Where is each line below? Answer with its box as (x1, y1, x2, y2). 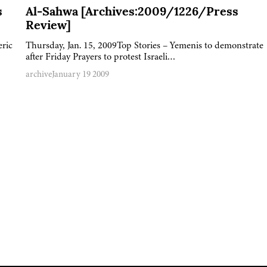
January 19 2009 (51, 68, 109, 80)
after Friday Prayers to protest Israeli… (25, 49, 176, 64)
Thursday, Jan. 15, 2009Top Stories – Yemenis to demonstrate (25, 38, 263, 52)
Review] (25, 20, 71, 33)
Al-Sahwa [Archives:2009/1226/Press (25, 7, 238, 19)
